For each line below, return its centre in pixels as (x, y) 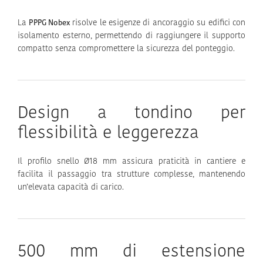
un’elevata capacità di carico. (71, 187)
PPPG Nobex (49, 23)
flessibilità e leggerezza (108, 133)
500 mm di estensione (131, 252)
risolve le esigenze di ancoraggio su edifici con (158, 23)
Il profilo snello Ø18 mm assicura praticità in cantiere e (131, 161)
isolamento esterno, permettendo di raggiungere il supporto (131, 36)
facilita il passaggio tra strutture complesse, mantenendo (131, 174)
